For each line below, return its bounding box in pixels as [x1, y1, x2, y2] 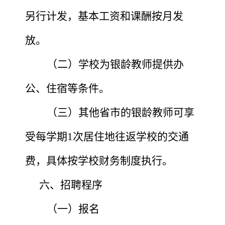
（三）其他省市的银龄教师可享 [47, 106, 194, 119]
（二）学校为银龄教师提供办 [47, 58, 184, 70]
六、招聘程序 [39, 178, 102, 191]
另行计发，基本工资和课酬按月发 [25, 10, 183, 22]
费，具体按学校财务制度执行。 [25, 154, 173, 167]
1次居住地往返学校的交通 [67, 130, 189, 143]
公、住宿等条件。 [25, 82, 109, 94]
